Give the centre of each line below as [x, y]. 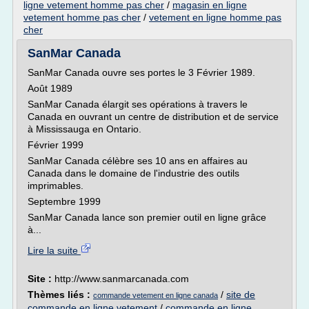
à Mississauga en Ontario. [84, 129]
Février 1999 [56, 145]
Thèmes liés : [60, 295]
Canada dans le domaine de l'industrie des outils [133, 173]
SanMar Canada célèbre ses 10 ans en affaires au [138, 161]
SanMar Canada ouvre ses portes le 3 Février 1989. [141, 72]
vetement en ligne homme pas [215, 17]
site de [241, 295]
